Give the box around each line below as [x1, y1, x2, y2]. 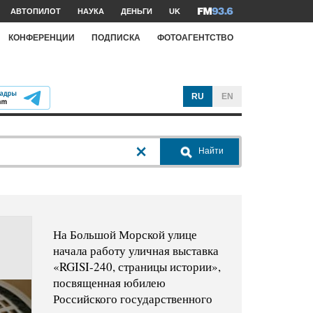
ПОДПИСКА [92, 32, 140, 43]
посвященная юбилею [52, 275, 166, 291]
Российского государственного [52, 291, 212, 307]
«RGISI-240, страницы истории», [52, 259, 221, 275]
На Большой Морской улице [52, 226, 197, 243]
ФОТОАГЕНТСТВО [157, 32, 233, 43]
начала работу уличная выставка [52, 242, 219, 259]
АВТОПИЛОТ [10, 7, 61, 15]
